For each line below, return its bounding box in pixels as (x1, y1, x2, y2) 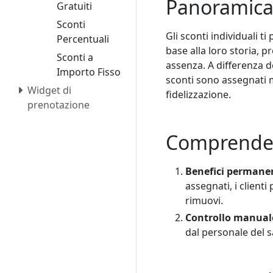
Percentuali (57, 32, 109, 46)
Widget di (27, 83, 71, 97)
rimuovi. (185, 194, 223, 208)
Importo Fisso (57, 65, 121, 79)
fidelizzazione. (166, 88, 231, 102)
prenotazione (27, 98, 90, 112)
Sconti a (57, 51, 93, 65)
